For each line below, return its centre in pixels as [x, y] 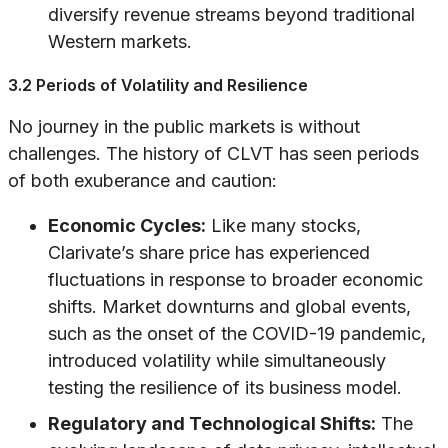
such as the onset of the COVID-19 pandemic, [237, 334]
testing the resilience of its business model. [225, 388]
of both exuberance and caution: [142, 181]
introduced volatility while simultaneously [217, 361]
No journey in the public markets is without [184, 127]
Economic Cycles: [127, 226]
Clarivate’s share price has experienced [209, 253]
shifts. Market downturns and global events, [229, 307]
